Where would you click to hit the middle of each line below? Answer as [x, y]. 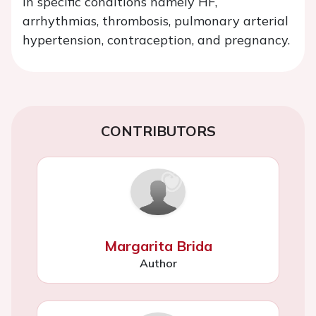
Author [158, 263]
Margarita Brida [158, 245]
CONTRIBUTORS [158, 130]
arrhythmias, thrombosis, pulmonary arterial [156, 20]
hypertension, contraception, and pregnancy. [156, 39]
